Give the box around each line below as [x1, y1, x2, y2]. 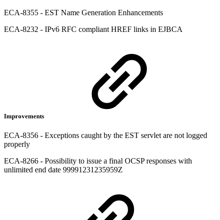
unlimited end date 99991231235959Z [4, 165, 123, 174]
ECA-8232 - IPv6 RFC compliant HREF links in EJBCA [4, 25, 183, 33]
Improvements [4, 112, 46, 120]
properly [4, 140, 30, 149]
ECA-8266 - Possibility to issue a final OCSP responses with [4, 157, 192, 165]
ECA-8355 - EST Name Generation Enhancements [4, 8, 163, 17]
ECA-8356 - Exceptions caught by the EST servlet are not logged [4, 131, 207, 140]
